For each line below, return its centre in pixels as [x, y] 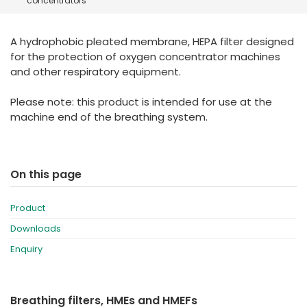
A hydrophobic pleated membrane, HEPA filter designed [152, 41]
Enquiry [26, 249]
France [124, 30]
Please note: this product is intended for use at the [141, 101]
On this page [46, 174]
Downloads [36, 228]
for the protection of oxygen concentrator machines [145, 56]
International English [153, 54]
